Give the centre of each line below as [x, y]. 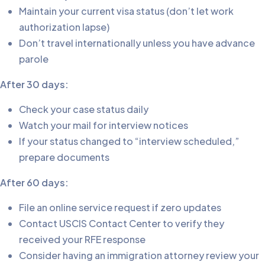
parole [34, 59]
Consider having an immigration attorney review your [139, 256]
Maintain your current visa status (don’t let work [126, 11]
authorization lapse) [64, 27]
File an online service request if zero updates [120, 208]
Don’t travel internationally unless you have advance [137, 43]
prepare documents [64, 157]
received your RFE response [82, 240]
